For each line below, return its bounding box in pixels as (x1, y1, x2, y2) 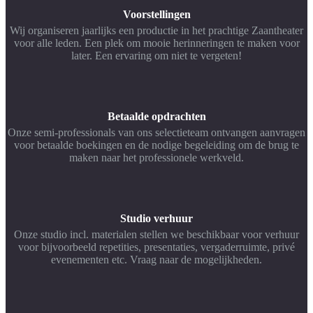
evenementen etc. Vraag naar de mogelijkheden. (51, 254, 262, 266)
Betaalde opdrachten (107, 110, 206, 122)
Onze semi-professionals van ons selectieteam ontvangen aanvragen (8, 126, 305, 138)
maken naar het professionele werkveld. (69, 151, 244, 163)
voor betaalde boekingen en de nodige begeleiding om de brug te (14, 138, 299, 151)
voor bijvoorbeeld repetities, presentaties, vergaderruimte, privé (18, 241, 295, 254)
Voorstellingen (122, 8, 191, 20)
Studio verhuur (120, 212, 193, 225)
